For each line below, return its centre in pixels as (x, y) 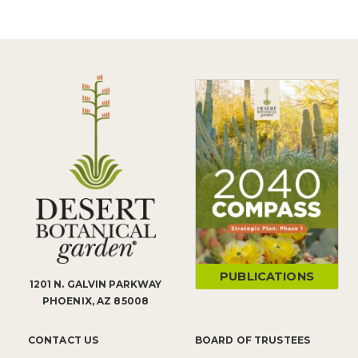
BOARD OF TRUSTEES (253, 340)
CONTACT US (64, 340)
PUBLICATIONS (267, 277)
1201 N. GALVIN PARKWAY (95, 284)
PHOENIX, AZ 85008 (95, 301)
